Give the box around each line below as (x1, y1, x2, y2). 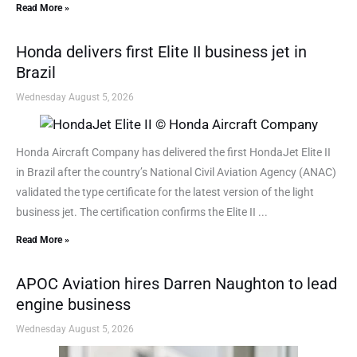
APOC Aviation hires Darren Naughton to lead (16, 273, 337, 293)
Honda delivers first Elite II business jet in (16, 41, 307, 61)
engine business (16, 294, 131, 314)
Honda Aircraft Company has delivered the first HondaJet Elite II (16, 145, 331, 159)
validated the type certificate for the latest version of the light (16, 185, 314, 198)
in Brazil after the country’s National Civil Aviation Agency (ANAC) (16, 165, 336, 178)
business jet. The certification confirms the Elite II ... (16, 205, 268, 218)
